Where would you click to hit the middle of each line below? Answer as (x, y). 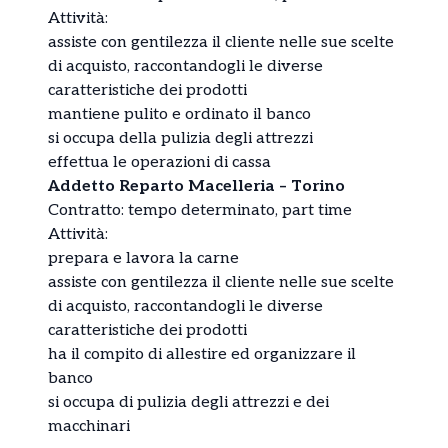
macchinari (89, 427)
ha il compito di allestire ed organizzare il (202, 355)
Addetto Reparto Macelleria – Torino (196, 187)
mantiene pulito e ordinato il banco (179, 115)
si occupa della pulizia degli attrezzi (180, 139)
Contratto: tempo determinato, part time (200, 211)
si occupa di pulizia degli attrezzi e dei (188, 403)
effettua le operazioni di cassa (159, 163)
